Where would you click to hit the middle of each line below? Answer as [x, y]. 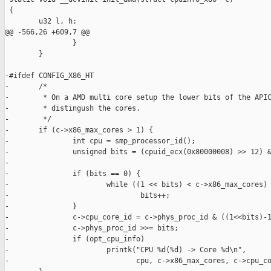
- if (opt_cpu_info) [75, 239]
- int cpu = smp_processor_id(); [100, 141]
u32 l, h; [41, 21]
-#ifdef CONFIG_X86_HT [49, 76]
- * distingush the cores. [73, 109]
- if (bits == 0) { [73, 174]
